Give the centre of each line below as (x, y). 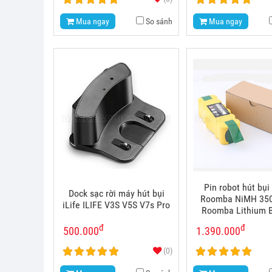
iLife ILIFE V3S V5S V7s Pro (116, 205)
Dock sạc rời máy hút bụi (116, 193)
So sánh (158, 21)
